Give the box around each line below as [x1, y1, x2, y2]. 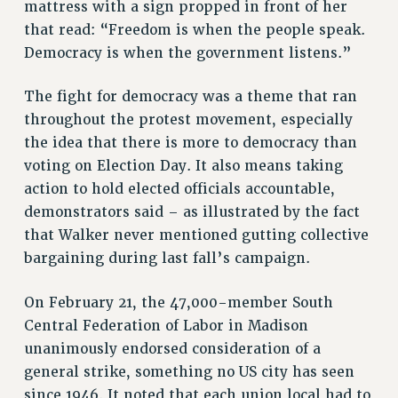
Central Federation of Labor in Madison [23, 317, 308, 336]
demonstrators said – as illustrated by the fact [23, 203, 360, 222]
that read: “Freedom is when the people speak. [23, 20, 365, 39]
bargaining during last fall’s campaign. [23, 250, 310, 268]
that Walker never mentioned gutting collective [23, 227, 369, 245]
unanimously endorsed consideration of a [23, 340, 321, 359]
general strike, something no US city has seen [23, 363, 354, 382]
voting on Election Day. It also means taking [23, 157, 343, 176]
